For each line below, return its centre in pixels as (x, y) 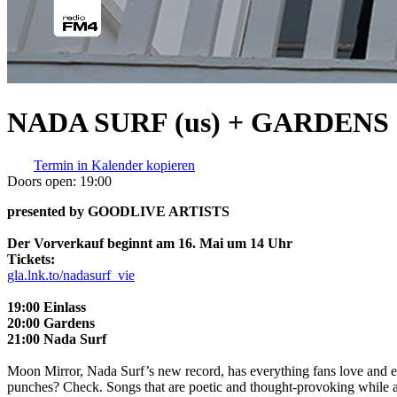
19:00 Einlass (47, 307)
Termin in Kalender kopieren (114, 166)
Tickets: (31, 260)
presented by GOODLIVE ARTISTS (118, 212)
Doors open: (42, 182)
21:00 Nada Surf (57, 339)
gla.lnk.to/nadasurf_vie (71, 276)
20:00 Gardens (51, 323)
